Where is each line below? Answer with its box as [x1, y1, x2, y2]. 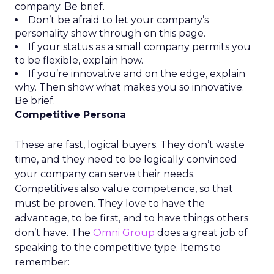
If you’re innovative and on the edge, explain [28, 68, 245, 80]
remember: [15, 256, 70, 268]
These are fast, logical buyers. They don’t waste [15, 139, 245, 150]
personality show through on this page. [15, 28, 206, 39]
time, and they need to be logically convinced [15, 154, 237, 165]
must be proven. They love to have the [15, 198, 205, 209]
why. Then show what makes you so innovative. [15, 81, 244, 93]
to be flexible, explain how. [15, 54, 143, 66]
